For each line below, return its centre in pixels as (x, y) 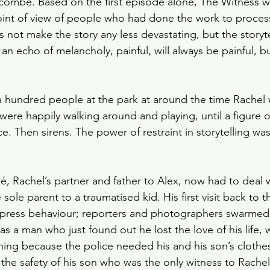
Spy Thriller (44, 58)
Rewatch (108, 10)
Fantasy (177, 10)
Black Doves (126, 58)
